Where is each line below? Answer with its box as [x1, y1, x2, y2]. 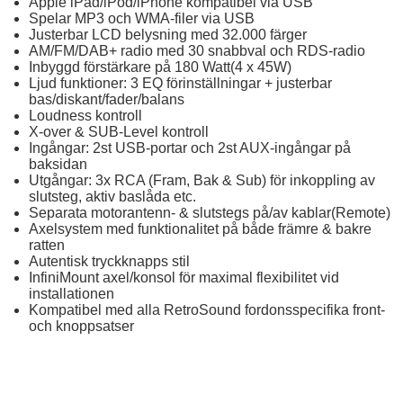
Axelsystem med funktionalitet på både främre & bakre [29, 221, 372, 237]
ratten [29, 237, 65, 253]
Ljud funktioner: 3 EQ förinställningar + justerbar [29, 76, 332, 91]
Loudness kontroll [29, 108, 142, 123]
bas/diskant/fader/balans [29, 92, 184, 107]
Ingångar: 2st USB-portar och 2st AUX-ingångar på [29, 140, 351, 156]
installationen [29, 286, 114, 301]
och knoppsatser [29, 318, 134, 334]
